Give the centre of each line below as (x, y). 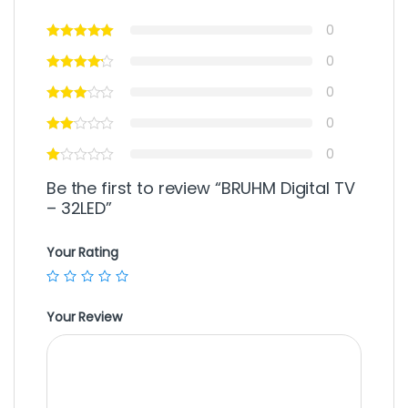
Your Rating (82, 253)
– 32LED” (79, 209)
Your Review (84, 316)
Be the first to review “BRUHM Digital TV (201, 189)
